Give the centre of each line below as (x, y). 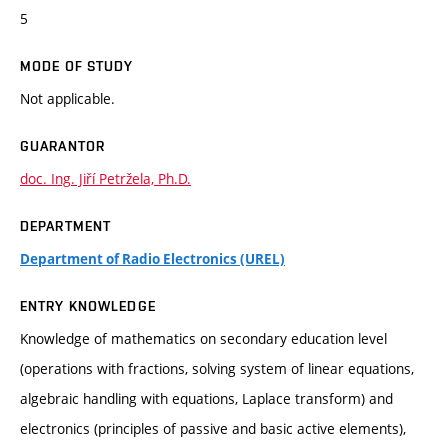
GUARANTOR (63, 146)
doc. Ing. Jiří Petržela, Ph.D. (105, 179)
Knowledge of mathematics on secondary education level (203, 339)
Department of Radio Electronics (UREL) (152, 259)
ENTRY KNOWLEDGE (88, 306)
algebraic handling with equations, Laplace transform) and (206, 399)
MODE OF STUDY (77, 66)
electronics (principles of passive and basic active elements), (213, 429)
